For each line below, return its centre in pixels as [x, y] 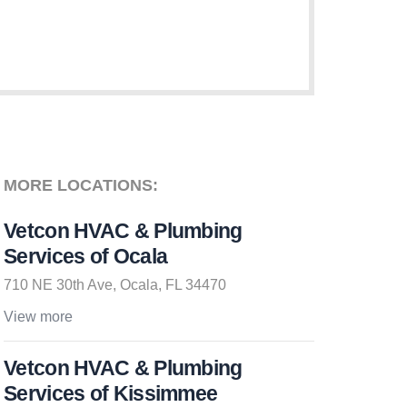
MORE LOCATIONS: [81, 185]
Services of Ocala [86, 256]
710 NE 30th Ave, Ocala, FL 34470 [115, 285]
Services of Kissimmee [111, 393]
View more [38, 317]
